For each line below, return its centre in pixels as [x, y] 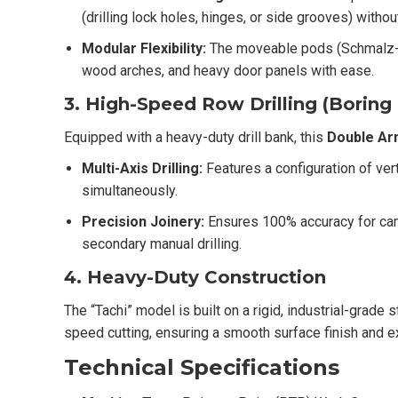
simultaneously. [130, 190]
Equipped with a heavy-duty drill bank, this [195, 137]
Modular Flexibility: [144, 48]
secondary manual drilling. [162, 243]
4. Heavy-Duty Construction [195, 277]
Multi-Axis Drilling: [142, 168]
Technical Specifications [202, 367]
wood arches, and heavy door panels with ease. [228, 70]
